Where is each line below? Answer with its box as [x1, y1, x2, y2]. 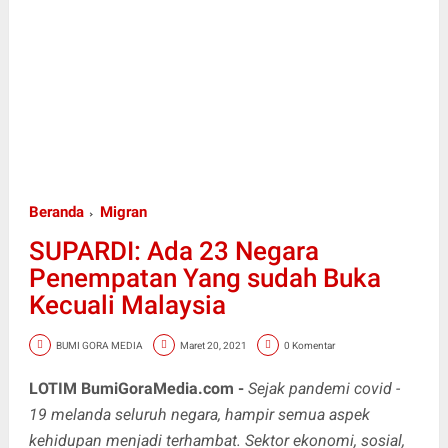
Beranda [28, 203, 84, 221]
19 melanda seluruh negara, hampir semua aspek [28, 405, 370, 424]
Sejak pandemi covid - [247, 379, 400, 398]
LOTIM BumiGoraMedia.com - [28, 379, 248, 398]
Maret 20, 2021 [179, 339, 247, 351]
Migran [99, 203, 147, 221]
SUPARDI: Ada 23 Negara [28, 236, 319, 266]
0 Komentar [283, 339, 335, 351]
